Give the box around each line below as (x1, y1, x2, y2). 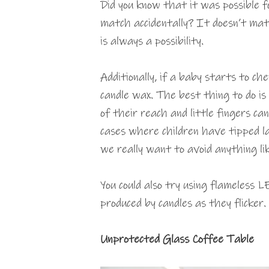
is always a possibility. (100, 34, 204, 49)
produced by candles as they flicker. (100, 196, 266, 211)
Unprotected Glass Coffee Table (100, 232, 254, 247)
